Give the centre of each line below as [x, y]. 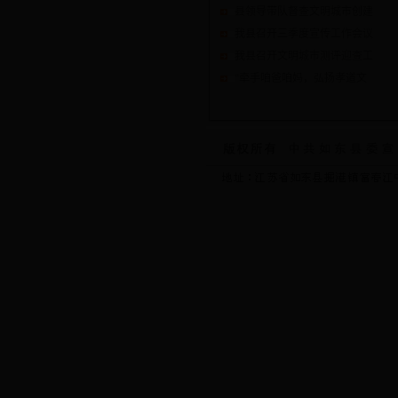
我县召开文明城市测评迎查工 [303, 56]
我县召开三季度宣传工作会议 [303, 34]
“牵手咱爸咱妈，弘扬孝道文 [300, 79]
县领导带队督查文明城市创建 [303, 12]
